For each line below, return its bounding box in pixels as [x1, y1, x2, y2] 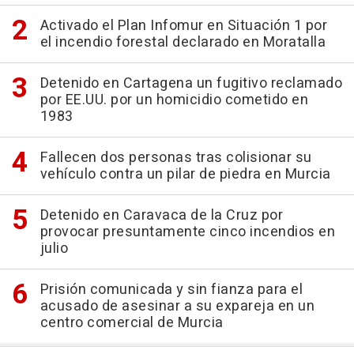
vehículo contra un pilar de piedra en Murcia [40, 163, 331, 185]
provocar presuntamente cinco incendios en [40, 220, 335, 243]
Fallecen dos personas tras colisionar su [40, 146, 312, 168]
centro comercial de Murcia [40, 311, 224, 333]
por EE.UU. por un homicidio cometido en [40, 88, 308, 111]
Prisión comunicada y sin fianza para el [40, 278, 303, 300]
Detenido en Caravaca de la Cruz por [40, 204, 283, 226]
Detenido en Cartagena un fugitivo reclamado [40, 72, 342, 94]
